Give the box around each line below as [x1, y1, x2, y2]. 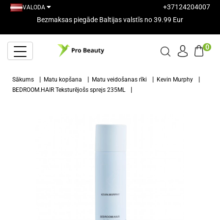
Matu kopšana [44, 76, 82, 83]
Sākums [12, 76, 34, 83]
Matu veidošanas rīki [92, 76, 147, 83]
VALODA [23, 3, 45, 11]
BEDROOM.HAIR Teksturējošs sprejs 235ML [12, 86, 125, 93]
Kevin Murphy [157, 76, 193, 83]
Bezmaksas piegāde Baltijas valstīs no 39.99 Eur [37, 16, 183, 24]
